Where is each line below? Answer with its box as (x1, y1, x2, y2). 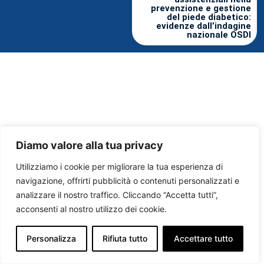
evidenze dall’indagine (156, 21, 251, 32)
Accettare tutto (173, 233, 233, 243)
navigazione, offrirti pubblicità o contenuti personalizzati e (16, 176, 239, 186)
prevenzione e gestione (151, 3, 251, 14)
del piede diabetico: (167, 12, 251, 23)
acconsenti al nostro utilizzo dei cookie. (16, 204, 167, 214)
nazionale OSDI (187, 29, 251, 41)
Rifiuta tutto (103, 233, 147, 243)
